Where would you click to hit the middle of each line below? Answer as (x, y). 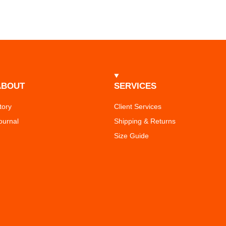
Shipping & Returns (145, 121)
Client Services (138, 107)
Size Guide (132, 136)
